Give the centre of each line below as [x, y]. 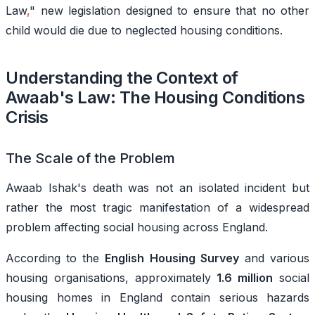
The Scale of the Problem [90, 158]
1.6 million [245, 277]
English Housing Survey [172, 258]
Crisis [27, 117]
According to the [56, 258]
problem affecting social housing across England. [139, 227]
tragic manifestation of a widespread [206, 207]
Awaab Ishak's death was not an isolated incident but [157, 187]
